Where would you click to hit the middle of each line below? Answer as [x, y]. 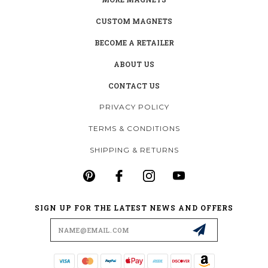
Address [28, 229]
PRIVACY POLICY [134, 106]
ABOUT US [134, 64]
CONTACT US [134, 85]
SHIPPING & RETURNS [134, 150]
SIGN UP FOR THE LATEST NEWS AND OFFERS [134, 207]
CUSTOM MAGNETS [134, 21]
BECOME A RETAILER [134, 42]
